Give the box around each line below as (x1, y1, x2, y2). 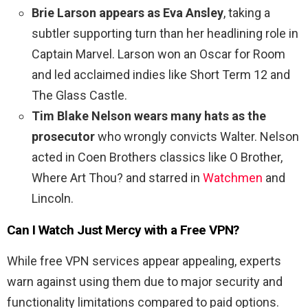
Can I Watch (7, 222, 78, 239)
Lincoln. (32, 191, 74, 206)
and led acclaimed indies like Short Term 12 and (32, 67, 290, 82)
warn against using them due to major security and (7, 274, 283, 289)
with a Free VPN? (144, 222, 239, 239)
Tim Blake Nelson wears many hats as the (32, 109, 266, 124)
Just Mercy (77, 222, 142, 239)
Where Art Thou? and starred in (32, 170, 203, 186)
